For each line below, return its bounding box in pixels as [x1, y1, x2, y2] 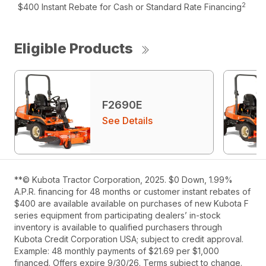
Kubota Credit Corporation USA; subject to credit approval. [14, 234, 243, 245]
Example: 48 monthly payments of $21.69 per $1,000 [14, 246, 219, 256]
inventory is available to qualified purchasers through [14, 222, 222, 233]
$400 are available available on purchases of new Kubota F [14, 198, 249, 209]
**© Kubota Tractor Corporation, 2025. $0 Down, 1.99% [14, 175, 233, 185]
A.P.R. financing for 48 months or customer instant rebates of [14, 186, 251, 197]
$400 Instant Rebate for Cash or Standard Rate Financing [18, 2, 242, 12]
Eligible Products [14, 40, 133, 58]
